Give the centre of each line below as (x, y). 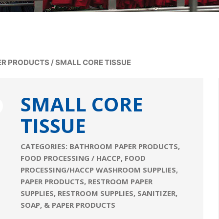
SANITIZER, (158, 193)
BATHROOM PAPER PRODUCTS (124, 146)
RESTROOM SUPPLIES (96, 193)
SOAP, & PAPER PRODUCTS (68, 205)
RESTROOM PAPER (120, 181)
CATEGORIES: (45, 146)
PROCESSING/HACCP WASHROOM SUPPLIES (99, 170)
